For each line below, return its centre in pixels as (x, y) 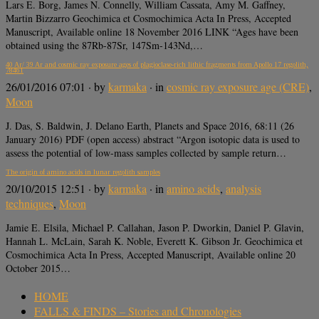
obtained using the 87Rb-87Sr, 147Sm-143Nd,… (104, 45)
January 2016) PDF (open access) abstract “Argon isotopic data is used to (153, 140)
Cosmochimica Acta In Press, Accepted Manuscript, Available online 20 (151, 255)
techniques (30, 204)
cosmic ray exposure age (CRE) (238, 87)
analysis (244, 189)
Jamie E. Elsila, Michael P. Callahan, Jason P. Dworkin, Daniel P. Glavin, (155, 228)
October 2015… (38, 268)
